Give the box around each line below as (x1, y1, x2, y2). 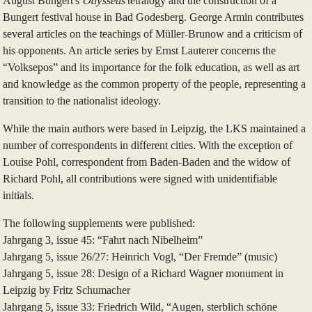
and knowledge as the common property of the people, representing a (3, 78, 306, 91)
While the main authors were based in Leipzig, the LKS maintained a (3, 123, 306, 135)
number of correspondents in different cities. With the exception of (3, 139, 292, 152)
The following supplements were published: (3, 217, 195, 230)
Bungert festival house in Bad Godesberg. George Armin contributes (3, 11, 304, 24)
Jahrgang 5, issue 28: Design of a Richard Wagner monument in (3, 267, 283, 280)
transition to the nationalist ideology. (3, 95, 161, 107)
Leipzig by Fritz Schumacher (3, 284, 130, 297)
